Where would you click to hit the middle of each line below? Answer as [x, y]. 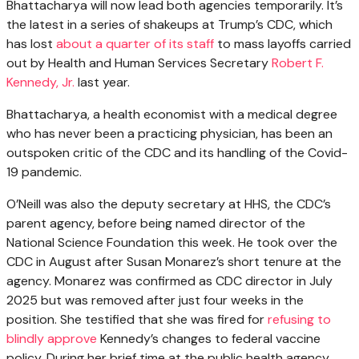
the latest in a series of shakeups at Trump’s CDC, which [169, 25]
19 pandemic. [44, 172]
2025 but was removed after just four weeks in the [155, 301]
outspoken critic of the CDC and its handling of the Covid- [177, 153]
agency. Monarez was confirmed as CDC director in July [169, 281]
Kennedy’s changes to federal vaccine [209, 339]
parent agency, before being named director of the [156, 224]
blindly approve [52, 339]
